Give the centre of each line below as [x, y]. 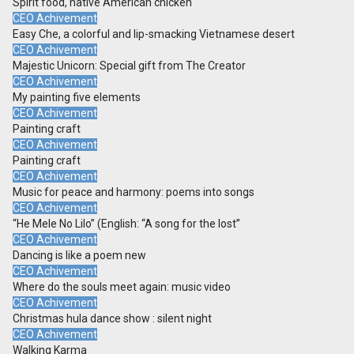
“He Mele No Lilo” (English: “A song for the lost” [126, 224]
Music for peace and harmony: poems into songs [134, 192]
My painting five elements [77, 98]
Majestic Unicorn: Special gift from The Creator [129, 66]
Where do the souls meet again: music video [122, 287]
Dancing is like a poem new [79, 256]
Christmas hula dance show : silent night [112, 319]
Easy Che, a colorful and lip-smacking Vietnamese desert [154, 34]
